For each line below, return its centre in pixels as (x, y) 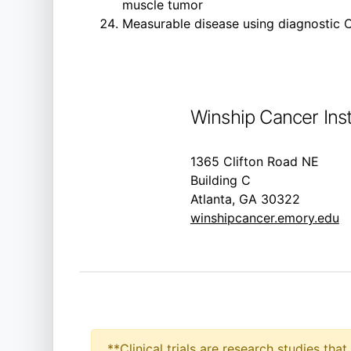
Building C (220, 180)
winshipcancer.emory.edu (264, 218)
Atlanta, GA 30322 (245, 199)
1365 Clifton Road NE (254, 161)
